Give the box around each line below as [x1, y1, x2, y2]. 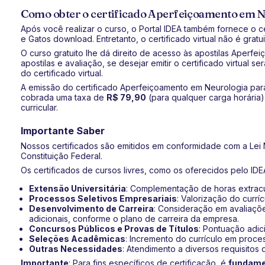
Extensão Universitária [28, 183, 126, 193]
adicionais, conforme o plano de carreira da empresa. [28, 214, 239, 224]
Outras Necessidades [28, 244, 122, 254]
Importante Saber [20, 125, 105, 137]
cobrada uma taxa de [20, 92, 106, 102]
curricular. [20, 102, 58, 112]
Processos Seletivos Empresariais [28, 193, 177, 203]
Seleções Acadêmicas [28, 234, 125, 244]
